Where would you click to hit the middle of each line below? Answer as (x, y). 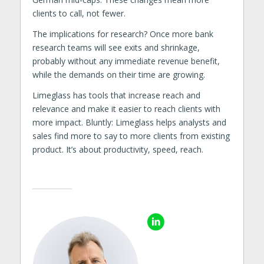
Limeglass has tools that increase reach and (116, 95)
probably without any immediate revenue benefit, (126, 61)
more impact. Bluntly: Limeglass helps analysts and (129, 122)
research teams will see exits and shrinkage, (116, 47)
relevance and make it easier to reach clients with (126, 108)
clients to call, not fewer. (79, 13)
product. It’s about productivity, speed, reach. (118, 149)
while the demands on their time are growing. (118, 74)
